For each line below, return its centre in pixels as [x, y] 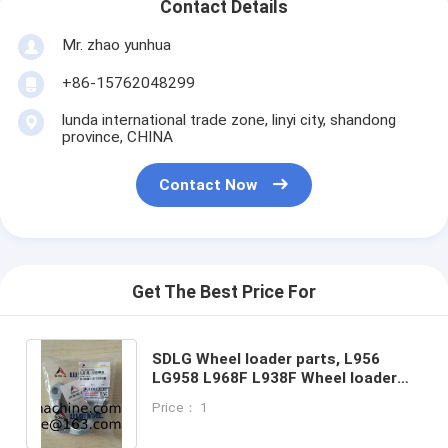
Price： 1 [180, 407]
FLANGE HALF [203, 415]
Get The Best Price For [224, 292]
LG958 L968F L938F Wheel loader [275, 377]
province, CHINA [117, 136]
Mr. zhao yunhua [116, 44]
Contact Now [208, 185]
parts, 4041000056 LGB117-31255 [277, 396]
